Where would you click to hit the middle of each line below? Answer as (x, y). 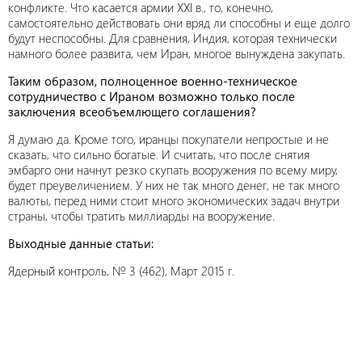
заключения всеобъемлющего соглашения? (132, 112)
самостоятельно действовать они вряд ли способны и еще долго (179, 23)
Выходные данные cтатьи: (81, 243)
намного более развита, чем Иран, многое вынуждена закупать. (177, 53)
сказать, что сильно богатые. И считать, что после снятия (159, 154)
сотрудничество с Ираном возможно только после (152, 96)
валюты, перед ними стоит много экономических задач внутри (174, 200)
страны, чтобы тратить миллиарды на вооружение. (141, 216)
